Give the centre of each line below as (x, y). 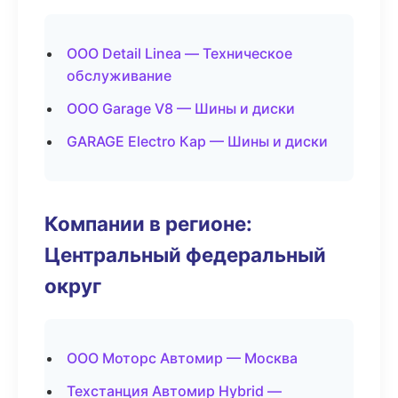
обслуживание (119, 76)
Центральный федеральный (185, 255)
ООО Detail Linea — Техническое (179, 53)
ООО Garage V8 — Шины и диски (181, 108)
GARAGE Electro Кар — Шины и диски (197, 141)
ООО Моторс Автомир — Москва (182, 358)
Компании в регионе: (148, 223)
